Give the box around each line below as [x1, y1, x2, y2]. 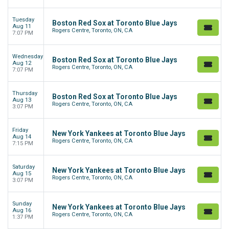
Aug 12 [12, 60, 31, 67]
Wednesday [12, 53, 43, 60]
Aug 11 [12, 23, 31, 30]
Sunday [12, 200, 32, 208]
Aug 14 [12, 133, 31, 141]
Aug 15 [12, 170, 31, 177]
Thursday [12, 90, 37, 97]
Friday [12, 127, 28, 134]
